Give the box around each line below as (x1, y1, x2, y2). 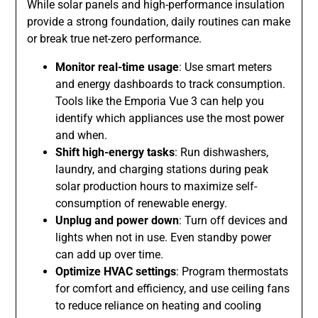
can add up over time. (55, 248, 164, 262)
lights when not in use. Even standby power (55, 231, 272, 245)
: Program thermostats (176, 265, 289, 279)
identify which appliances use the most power (55, 111, 285, 126)
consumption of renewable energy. (55, 197, 228, 211)
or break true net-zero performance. (27, 32, 202, 46)
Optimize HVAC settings (55, 265, 177, 279)
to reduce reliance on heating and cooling (55, 299, 262, 313)
